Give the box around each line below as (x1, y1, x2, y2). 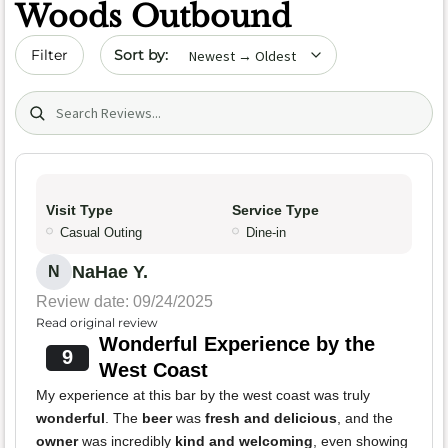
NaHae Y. (72, 262, 148, 283)
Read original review (36, 315, 158, 331)
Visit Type (46, 202, 113, 219)
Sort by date (99, 36, 197, 55)
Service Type (232, 202, 319, 219)
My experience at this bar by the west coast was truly (36, 387, 370, 404)
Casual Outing (60, 225, 142, 241)
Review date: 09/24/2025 (36, 293, 213, 311)
